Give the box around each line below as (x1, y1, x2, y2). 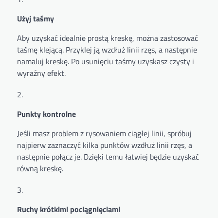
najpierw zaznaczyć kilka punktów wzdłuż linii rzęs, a (17, 139, 192, 151)
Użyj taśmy (17, 13, 54, 25)
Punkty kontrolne (17, 108, 76, 120)
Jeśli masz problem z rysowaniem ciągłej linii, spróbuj (17, 127, 192, 140)
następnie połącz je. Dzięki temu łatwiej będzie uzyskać (17, 151, 199, 163)
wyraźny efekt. (17, 67, 66, 79)
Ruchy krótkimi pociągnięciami (17, 203, 120, 216)
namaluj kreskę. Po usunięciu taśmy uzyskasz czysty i (17, 55, 194, 68)
